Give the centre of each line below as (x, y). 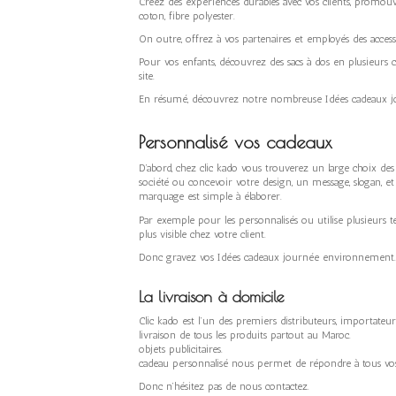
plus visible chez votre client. (202, 234)
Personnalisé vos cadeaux (236, 142)
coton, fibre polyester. (187, 15)
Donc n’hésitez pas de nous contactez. (224, 387)
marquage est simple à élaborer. (210, 197)
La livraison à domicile (211, 296)
